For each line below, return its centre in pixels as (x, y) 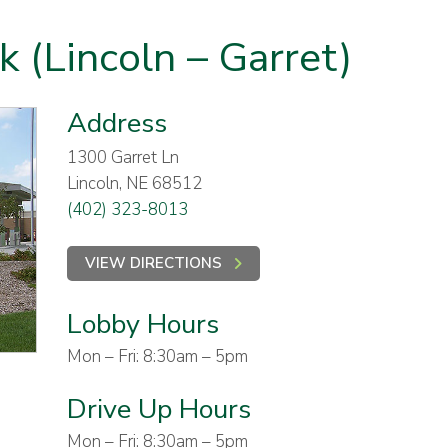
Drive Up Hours (158, 409)
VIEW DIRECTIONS (153, 263)
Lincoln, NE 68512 (134, 183)
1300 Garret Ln (122, 157)
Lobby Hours (142, 324)
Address (116, 123)
